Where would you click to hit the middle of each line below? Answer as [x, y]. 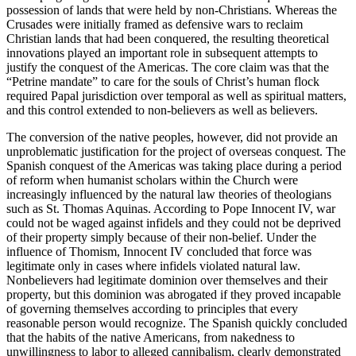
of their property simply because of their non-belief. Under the [161, 237]
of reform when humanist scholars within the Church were [152, 180]
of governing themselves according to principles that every [152, 308]
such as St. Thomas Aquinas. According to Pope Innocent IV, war [171, 208]
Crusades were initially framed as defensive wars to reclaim [155, 24]
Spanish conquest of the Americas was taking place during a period [174, 165]
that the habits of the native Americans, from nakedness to [151, 337]
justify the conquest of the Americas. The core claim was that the [168, 67]
